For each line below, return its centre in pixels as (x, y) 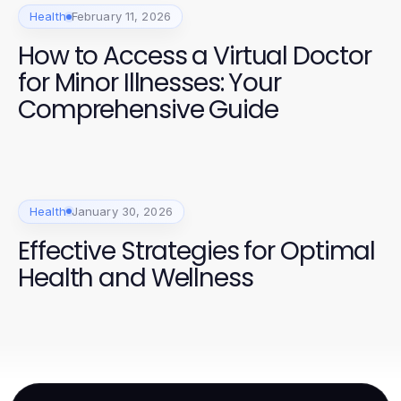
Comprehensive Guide (148, 110)
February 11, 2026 (121, 16)
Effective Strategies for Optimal (197, 251)
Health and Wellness (136, 277)
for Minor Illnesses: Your (149, 83)
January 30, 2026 (122, 211)
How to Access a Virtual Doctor (195, 56)
